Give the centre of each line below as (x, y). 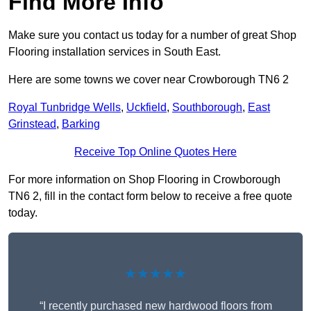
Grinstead (32, 124)
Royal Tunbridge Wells (65, 108)
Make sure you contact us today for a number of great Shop (152, 35)
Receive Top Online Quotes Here (155, 152)
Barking (81, 124)
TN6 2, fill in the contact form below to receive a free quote (150, 196)
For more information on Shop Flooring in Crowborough (144, 180)
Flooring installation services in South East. (115, 52)
